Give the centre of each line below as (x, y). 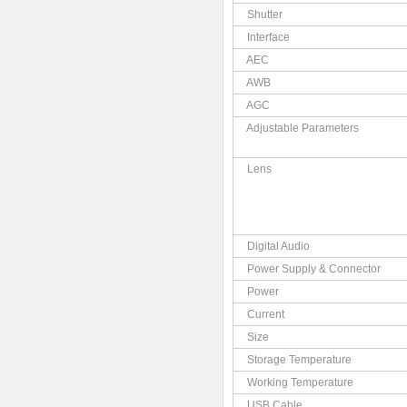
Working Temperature (300, 382)
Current (265, 314)
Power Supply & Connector (314, 269)
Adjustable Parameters (303, 128)
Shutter (264, 15)
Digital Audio (279, 246)
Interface (269, 37)
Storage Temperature (299, 360)
